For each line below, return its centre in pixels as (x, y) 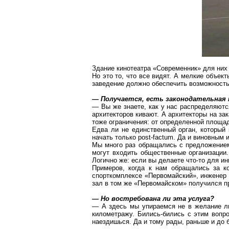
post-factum (156, 137)
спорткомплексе (117, 176)
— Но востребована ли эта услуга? (153, 199)
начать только (115, 137)
